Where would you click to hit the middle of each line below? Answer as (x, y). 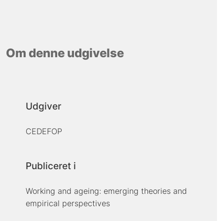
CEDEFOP (44, 131)
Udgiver (43, 107)
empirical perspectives (68, 203)
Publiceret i (51, 166)
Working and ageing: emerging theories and (106, 191)
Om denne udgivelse (65, 53)
